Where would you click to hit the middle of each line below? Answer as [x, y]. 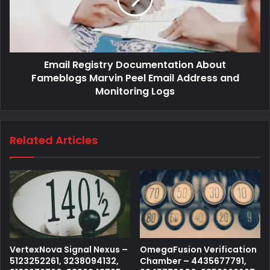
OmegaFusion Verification [198, 250]
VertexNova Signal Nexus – [69, 250]
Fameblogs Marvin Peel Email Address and [135, 78]
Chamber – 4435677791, [193, 261]
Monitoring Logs [135, 92]
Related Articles [54, 140]
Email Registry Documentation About [135, 65]
